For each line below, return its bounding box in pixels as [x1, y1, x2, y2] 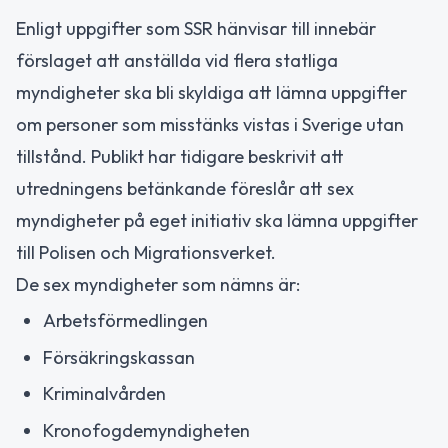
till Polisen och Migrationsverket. [16, 240, 276, 264]
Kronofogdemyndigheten [43, 418, 250, 442]
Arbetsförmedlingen [43, 309, 208, 332]
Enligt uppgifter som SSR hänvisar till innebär [16, 16, 376, 40]
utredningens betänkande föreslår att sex [16, 176, 354, 200]
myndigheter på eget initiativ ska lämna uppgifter [16, 208, 418, 232]
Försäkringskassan [43, 345, 195, 369]
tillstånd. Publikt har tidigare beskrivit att [16, 144, 344, 168]
